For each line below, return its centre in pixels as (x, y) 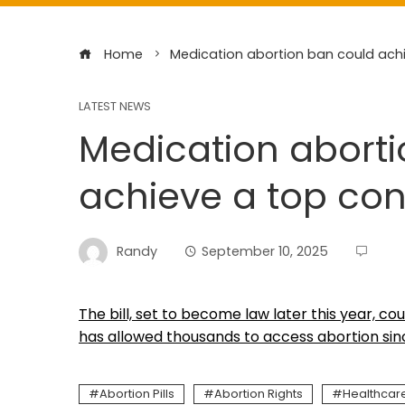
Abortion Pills (137, 394)
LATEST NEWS (115, 106)
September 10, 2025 (265, 251)
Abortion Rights (259, 394)
